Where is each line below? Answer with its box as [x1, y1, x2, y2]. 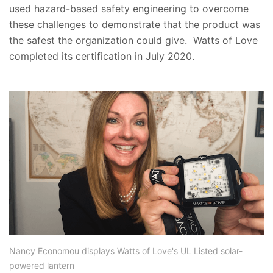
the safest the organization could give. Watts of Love [9, 34, 258, 46]
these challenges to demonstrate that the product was [9, 18, 260, 30]
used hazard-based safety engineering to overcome [9, 2, 249, 15]
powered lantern [9, 260, 77, 271]
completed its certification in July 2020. [9, 49, 194, 62]
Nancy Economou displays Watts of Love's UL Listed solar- [9, 245, 243, 256]
